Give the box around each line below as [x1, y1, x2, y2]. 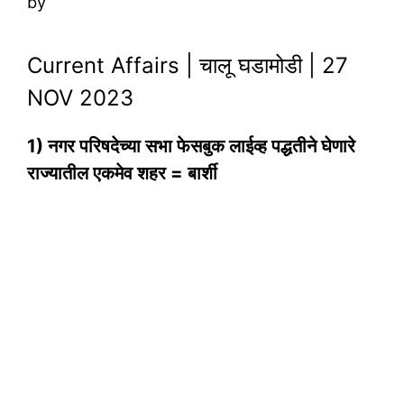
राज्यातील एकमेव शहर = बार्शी [27, 162, 217, 185]
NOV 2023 [27, 85, 133, 112]
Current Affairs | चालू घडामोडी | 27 [27, 52, 348, 79]
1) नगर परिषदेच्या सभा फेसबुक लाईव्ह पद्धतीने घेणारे [27, 135, 355, 158]
